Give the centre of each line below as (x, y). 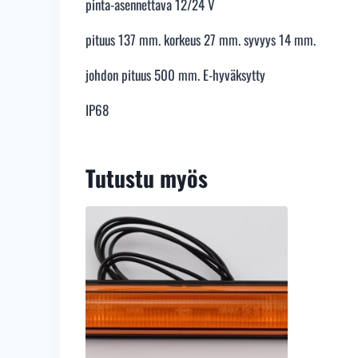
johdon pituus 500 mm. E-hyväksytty (175, 75)
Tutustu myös (147, 178)
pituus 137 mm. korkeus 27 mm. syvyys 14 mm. (201, 40)
